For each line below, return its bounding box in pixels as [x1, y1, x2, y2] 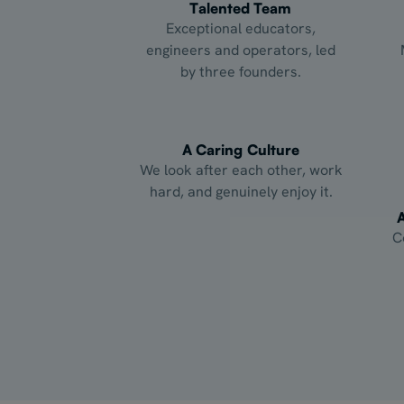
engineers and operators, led [146, 40, 335, 60]
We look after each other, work [139, 160, 343, 179]
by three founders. [180, 61, 301, 81]
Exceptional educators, [166, 18, 316, 38]
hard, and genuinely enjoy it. [149, 181, 333, 201]
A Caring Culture [181, 140, 300, 159]
